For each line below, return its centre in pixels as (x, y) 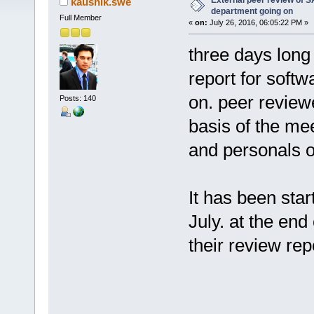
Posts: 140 (77, 98)
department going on (252, 12)
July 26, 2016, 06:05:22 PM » (258, 23)
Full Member (80, 18)
